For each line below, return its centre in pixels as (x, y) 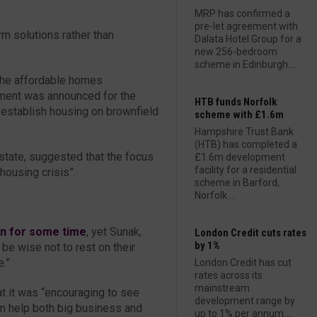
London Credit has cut (243, 263)
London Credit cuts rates (250, 233)
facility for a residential (246, 170)
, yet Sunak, (114, 231)
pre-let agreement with (246, 26)
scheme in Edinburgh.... (246, 64)
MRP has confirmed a (242, 13)
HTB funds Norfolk (236, 102)
